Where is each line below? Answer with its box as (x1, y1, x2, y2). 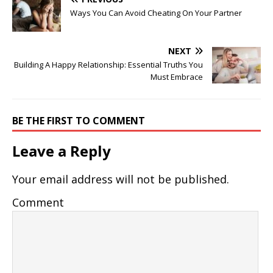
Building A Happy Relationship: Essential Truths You (14, 58, 203, 70)
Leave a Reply (12, 140, 111, 161)
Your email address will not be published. (12, 171, 229, 186)
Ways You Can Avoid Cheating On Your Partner (70, 7, 242, 18)
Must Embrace (151, 71, 203, 82)
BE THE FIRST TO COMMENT (12, 113, 145, 127)
